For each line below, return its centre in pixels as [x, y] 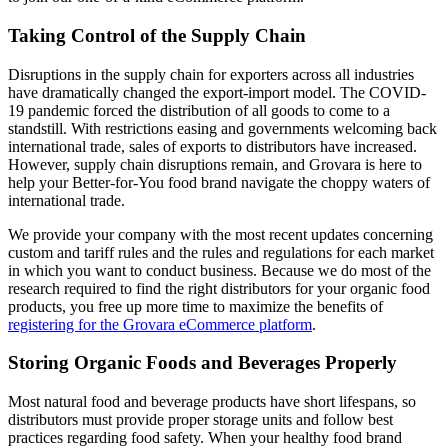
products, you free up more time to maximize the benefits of [195, 306]
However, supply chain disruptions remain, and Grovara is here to [215, 164]
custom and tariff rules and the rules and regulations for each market [221, 252]
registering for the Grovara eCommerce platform [160, 324]
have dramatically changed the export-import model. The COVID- [217, 92]
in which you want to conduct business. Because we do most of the [219, 270]
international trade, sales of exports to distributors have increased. [212, 146]
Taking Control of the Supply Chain [157, 35]
